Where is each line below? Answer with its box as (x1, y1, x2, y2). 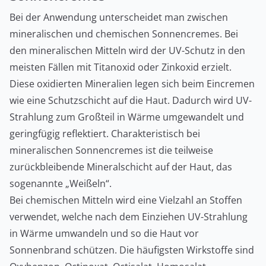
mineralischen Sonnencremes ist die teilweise (9, 144, 213, 157)
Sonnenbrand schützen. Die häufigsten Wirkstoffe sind (9, 243, 254, 257)
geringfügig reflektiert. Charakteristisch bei (9, 127, 200, 141)
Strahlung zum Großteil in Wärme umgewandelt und (9, 110, 244, 124)
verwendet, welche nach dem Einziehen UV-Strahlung (9, 210, 248, 224)
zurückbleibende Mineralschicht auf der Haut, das (9, 160, 232, 174)
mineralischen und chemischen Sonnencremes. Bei (9, 27, 238, 41)
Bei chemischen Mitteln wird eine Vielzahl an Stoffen (9, 194, 242, 207)
